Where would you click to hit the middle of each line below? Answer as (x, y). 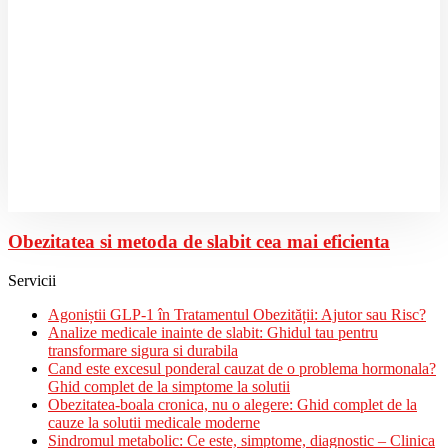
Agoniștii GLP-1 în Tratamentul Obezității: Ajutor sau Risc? (237, 314)
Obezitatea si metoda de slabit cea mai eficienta (199, 242)
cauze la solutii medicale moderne (154, 422)
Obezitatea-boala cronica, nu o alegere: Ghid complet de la (232, 404)
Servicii (32, 280)
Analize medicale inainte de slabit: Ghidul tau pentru (213, 332)
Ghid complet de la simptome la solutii (169, 386)
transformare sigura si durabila (143, 350)
